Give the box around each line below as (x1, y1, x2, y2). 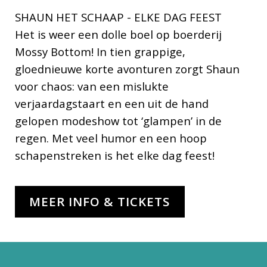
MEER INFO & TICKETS (29, 193, 170, 210)
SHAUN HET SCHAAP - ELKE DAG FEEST (14, 9, 222, 24)
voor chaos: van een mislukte (14, 78, 169, 94)
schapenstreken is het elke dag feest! (14, 147, 215, 163)
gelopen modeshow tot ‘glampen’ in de (14, 113, 222, 128)
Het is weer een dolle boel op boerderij (14, 26, 222, 42)
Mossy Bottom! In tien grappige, (14, 44, 185, 59)
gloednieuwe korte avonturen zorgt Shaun (14, 61, 240, 76)
